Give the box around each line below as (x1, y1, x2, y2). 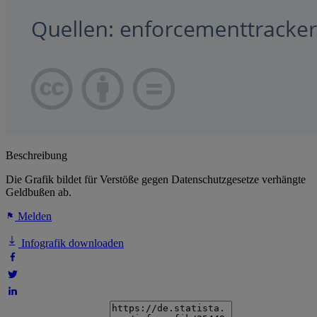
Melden (15, 210, 52, 223)
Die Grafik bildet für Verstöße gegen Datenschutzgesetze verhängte (6, 173, 306, 186)
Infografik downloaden (18, 237, 124, 250)
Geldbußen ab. (6, 186, 71, 199)
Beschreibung (6, 149, 67, 162)
